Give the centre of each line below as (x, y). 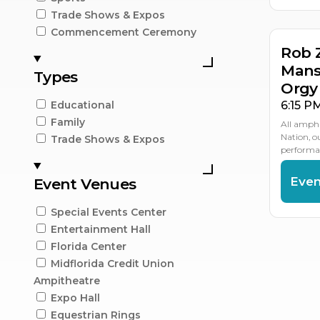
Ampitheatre (67, 280)
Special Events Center (109, 212)
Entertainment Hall (101, 229)
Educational (82, 105)
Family (68, 122)
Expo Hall (75, 297)
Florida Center (89, 246)
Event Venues (85, 184)
